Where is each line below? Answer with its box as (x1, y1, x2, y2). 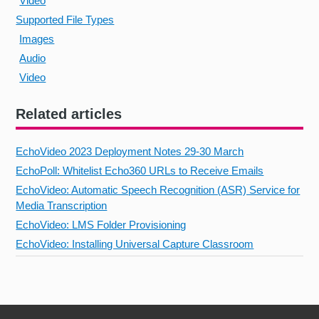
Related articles (16, 105, 122, 122)
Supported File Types (16, 13, 115, 26)
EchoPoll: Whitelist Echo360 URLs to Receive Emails (16, 164, 264, 177)
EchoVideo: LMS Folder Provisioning (16, 218, 187, 231)
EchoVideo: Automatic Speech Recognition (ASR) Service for (16, 183, 300, 196)
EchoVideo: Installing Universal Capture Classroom (16, 237, 254, 250)
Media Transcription (16, 199, 108, 211)
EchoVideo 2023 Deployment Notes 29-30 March (16, 145, 244, 157)
